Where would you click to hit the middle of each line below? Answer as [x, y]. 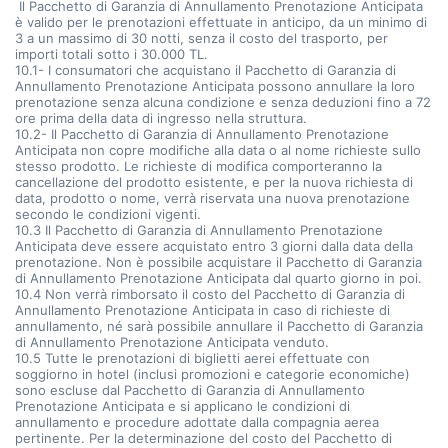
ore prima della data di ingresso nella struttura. [161, 118]
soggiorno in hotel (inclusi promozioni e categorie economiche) [212, 374]
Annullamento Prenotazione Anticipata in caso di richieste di [202, 310]
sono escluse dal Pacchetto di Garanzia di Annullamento [190, 390]
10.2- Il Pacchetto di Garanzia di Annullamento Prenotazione [202, 134]
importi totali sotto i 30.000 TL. [111, 54]
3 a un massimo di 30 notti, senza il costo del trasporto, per [201, 38]
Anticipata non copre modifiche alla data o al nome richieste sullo [218, 150]
